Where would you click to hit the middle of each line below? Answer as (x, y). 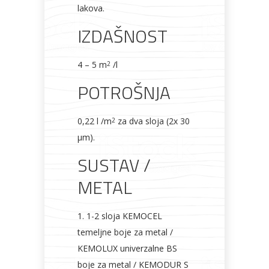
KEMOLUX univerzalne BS (127, 248)
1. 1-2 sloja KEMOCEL (120, 216)
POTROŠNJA (124, 92)
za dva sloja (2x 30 (153, 121)
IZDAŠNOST (122, 36)
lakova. (91, 8)
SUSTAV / (114, 165)
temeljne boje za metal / (125, 232)
